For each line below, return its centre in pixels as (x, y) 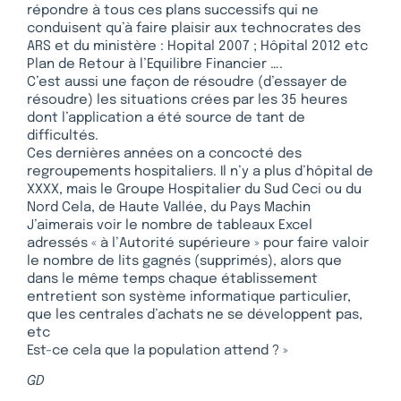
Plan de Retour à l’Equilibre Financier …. (155, 65)
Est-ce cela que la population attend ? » (158, 351)
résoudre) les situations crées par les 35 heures (187, 101)
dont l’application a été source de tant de (166, 119)
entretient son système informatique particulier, (189, 298)
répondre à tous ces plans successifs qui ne (173, 11)
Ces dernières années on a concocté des (164, 154)
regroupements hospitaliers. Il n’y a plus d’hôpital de (200, 172)
